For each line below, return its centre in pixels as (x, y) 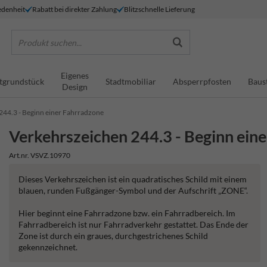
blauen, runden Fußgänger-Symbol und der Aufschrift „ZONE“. (133, 190)
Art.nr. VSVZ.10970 (40, 155)
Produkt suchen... (50, 42)
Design (75, 87)
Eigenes (75, 75)
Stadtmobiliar (131, 81)
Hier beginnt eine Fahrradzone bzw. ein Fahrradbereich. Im (127, 213)
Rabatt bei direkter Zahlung (74, 9)
